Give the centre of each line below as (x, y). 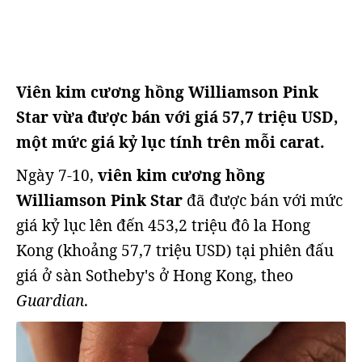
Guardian (50, 301)
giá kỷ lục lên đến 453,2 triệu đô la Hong (163, 225)
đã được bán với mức (265, 200)
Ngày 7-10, (57, 175)
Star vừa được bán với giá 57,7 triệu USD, (177, 117)
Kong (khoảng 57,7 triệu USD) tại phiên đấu (175, 250)
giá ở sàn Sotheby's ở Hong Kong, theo (155, 276)
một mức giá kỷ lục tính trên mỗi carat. (170, 142)
